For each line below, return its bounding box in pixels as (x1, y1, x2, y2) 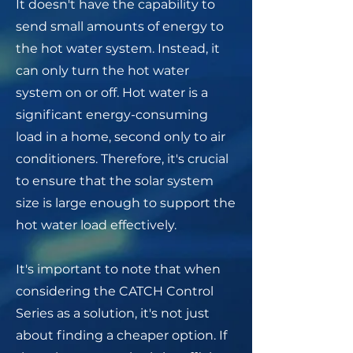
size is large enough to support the (16, 195, 236, 210)
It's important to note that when (16, 262, 221, 277)
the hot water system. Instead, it (16, 41, 220, 56)
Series (16, 306, 57, 321)
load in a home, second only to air (16, 129, 225, 144)
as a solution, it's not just (57, 306, 210, 321)
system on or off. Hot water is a (16, 85, 208, 100)
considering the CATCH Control (16, 284, 214, 299)
